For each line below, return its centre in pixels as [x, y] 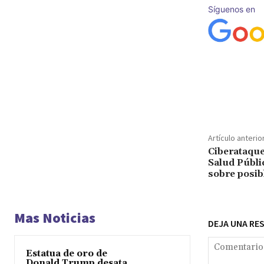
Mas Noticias [55, 218]
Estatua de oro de [67, 254]
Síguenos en [231, 9]
